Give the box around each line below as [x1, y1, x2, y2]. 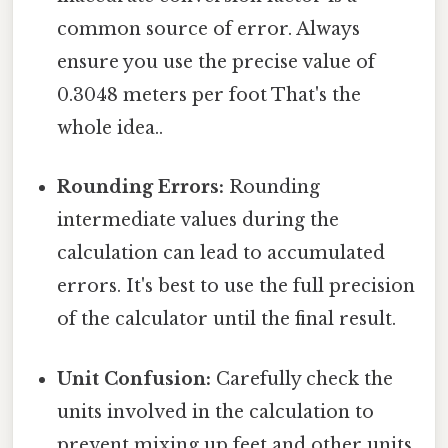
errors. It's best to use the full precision [57, 275, 416, 298]
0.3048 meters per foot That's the [57, 84, 362, 107]
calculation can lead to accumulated [57, 242, 386, 265]
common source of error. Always [57, 18, 361, 41]
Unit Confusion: [57, 367, 212, 390]
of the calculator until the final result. [57, 308, 397, 331]
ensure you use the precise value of [57, 51, 376, 74]
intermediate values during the [57, 209, 340, 232]
